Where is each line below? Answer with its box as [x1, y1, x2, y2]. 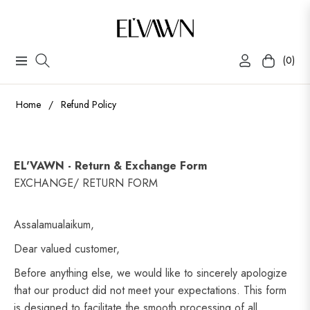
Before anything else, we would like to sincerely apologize [14, 265, 287, 282]
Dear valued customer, [14, 241, 120, 257]
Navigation [13, 57, 63, 73]
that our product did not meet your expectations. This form [14, 282, 286, 299]
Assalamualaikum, [14, 217, 94, 233]
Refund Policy [61, 98, 116, 112]
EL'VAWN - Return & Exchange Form [14, 158, 207, 174]
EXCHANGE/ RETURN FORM [14, 175, 158, 192]
